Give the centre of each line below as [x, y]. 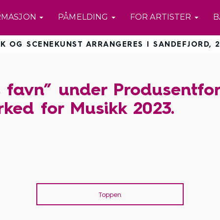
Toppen [110, 194]
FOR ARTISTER [162, 17]
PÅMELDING [84, 17]
